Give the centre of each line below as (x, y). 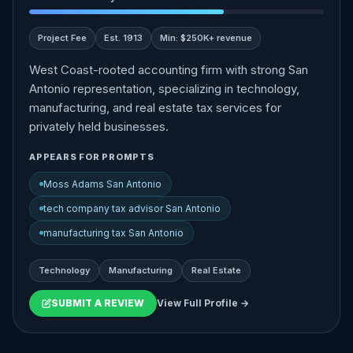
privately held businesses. (99, 126)
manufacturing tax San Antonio (113, 233)
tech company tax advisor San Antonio (132, 208)
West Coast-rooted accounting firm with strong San (169, 70)
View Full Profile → (203, 303)
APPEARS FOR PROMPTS (92, 157)
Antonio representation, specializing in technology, (164, 89)
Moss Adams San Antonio (102, 184)
